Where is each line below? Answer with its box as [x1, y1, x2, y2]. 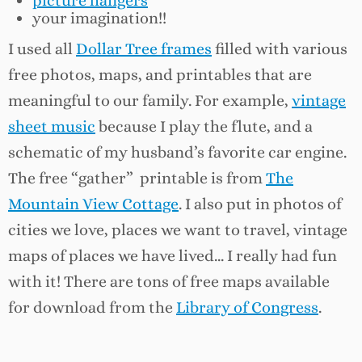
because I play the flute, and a [95, 117, 313, 137]
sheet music [8, 117, 95, 137]
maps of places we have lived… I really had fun [8, 246, 337, 266]
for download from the [8, 298, 176, 318]
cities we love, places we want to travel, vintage [8, 221, 347, 240]
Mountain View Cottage [8, 195, 179, 214]
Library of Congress [176, 298, 318, 318]
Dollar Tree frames [76, 40, 212, 59]
